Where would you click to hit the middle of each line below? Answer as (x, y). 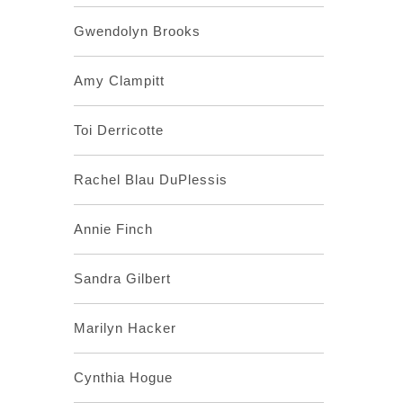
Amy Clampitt (119, 81)
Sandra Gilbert (122, 278)
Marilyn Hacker (125, 328)
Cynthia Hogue (123, 377)
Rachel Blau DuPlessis (150, 179)
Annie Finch (113, 229)
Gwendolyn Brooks (137, 31)
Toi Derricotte (118, 130)
